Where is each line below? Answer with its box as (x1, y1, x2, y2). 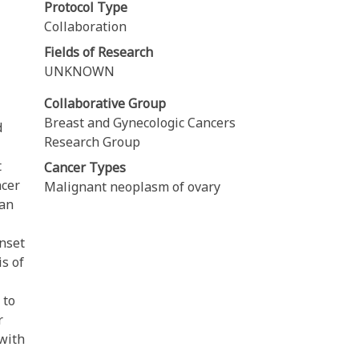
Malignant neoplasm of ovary (44, 177, 220, 196)
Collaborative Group (44, 94, 166, 112)
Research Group (44, 132, 140, 151)
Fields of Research (44, 42, 153, 61)
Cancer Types (44, 158, 126, 176)
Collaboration (44, 17, 127, 35)
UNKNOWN (44, 62, 115, 80)
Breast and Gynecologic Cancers (44, 113, 236, 131)
